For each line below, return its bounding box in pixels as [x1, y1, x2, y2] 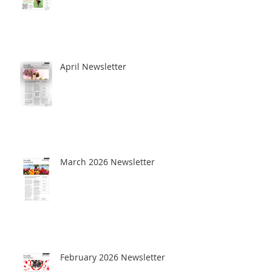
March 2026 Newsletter [60, 156, 155, 168]
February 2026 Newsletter [60, 251, 165, 263]
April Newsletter [60, 61, 126, 73]
